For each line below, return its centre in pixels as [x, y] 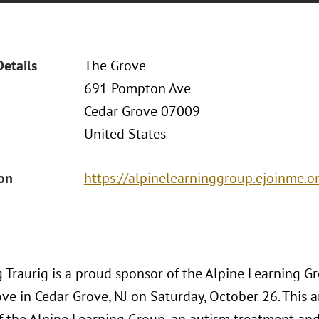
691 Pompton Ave [137, 88]
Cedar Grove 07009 [142, 111]
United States [125, 134]
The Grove [115, 66]
